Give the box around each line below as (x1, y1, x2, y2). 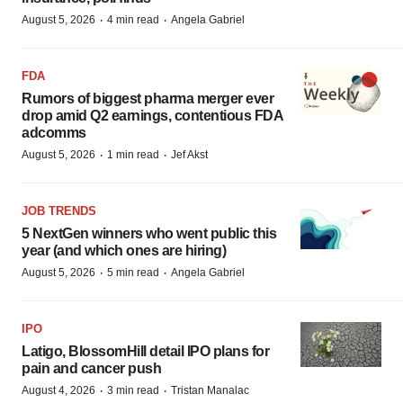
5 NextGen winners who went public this (22, 225, 276, 241)
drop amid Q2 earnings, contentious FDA (22, 107, 282, 123)
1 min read (107, 148, 159, 161)
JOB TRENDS (22, 203, 96, 218)
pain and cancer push (22, 360, 161, 376)
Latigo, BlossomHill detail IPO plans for (22, 343, 269, 359)
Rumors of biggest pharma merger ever (22, 90, 273, 106)
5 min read (107, 265, 159, 279)
